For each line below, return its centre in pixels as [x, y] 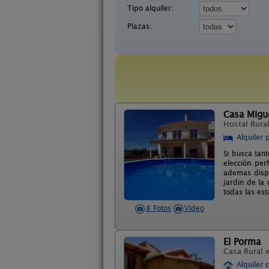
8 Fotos [158, 208]
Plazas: [140, 26]
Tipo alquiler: [150, 8]
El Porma [242, 242]
